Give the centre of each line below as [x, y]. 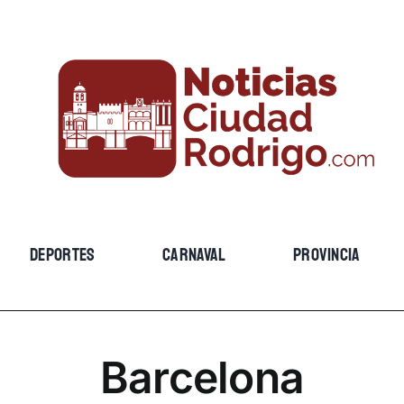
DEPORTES [63, 255]
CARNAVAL [194, 255]
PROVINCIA [326, 255]
